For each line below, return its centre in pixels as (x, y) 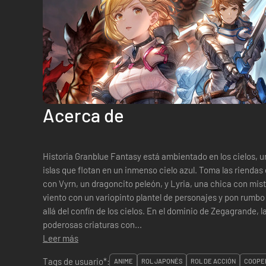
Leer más (61, 238)
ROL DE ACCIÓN (213, 261)
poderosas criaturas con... (92, 224)
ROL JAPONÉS (162, 261)
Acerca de (83, 115)
